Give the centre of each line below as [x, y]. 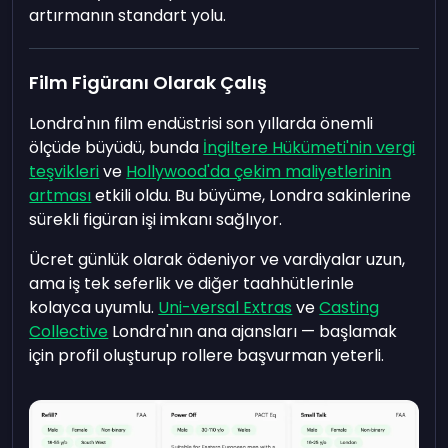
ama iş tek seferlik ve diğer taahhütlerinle [192, 283]
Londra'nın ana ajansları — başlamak [253, 331]
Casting [349, 307]
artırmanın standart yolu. [128, 15]
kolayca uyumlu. [94, 307]
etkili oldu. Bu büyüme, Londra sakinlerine [251, 195]
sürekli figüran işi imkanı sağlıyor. [156, 219]
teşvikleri [64, 171]
